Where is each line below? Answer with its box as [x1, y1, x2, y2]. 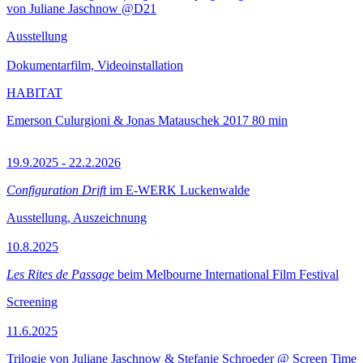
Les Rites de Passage [6, 267, 114, 281]
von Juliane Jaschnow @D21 [6, 2, 156, 15]
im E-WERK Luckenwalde [106, 183, 250, 197]
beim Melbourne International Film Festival [114, 267, 339, 281]
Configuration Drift [6, 183, 106, 197]
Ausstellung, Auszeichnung [6, 211, 147, 224]
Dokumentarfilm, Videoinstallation [6, 58, 183, 72]
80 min [252, 113, 288, 127]
